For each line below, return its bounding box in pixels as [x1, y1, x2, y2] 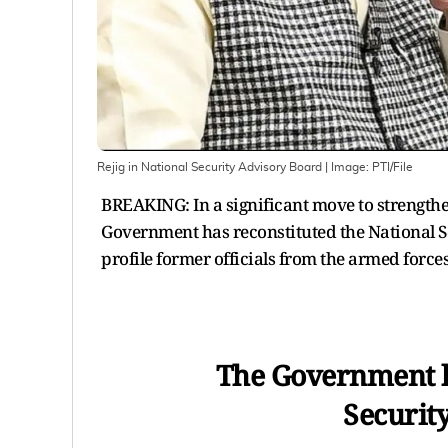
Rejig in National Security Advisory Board [97, 160, 322, 173]
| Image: [322, 160, 372, 173]
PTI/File [372, 160, 413, 173]
